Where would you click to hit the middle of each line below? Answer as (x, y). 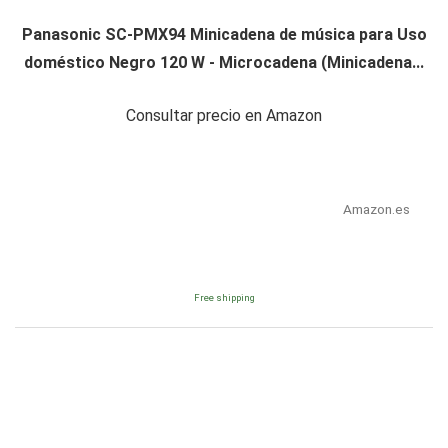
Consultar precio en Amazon (224, 116)
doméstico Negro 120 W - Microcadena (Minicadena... (224, 63)
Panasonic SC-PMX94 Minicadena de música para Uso (224, 35)
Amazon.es (376, 209)
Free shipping (224, 298)
